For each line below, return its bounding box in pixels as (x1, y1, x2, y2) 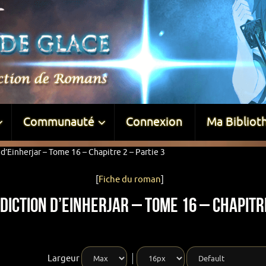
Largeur (47, 252, 80, 264)
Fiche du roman (98, 174, 161, 185)
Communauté (23, 115, 94, 129)
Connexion (125, 115, 182, 129)
